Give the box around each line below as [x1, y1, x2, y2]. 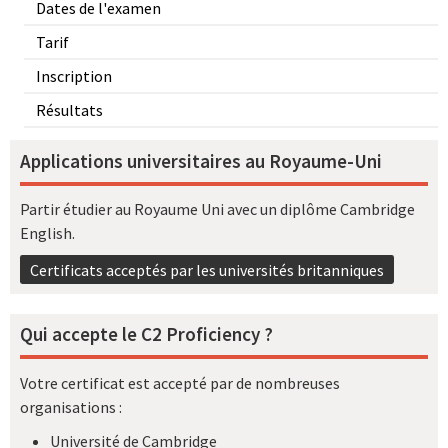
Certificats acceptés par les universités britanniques [29, 259, 384, 280]
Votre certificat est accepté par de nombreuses [20, 372, 340, 393]
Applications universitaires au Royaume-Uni [20, 148, 382, 173]
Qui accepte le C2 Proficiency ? [20, 322, 273, 347]
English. [20, 223, 75, 244]
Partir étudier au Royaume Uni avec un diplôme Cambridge [20, 199, 415, 220]
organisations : [20, 396, 122, 417]
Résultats [36, 100, 103, 121]
